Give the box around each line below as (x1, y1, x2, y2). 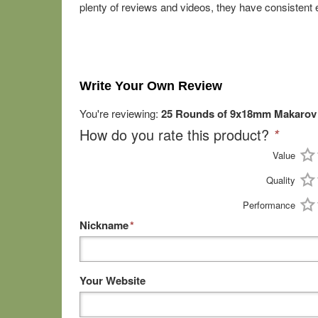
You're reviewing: (79, 106, 161, 121)
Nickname (79, 217, 128, 233)
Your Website (79, 273, 146, 288)
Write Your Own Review (79, 79, 222, 93)
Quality (266, 173, 296, 187)
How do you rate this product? (79, 124, 273, 145)
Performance (243, 198, 296, 212)
